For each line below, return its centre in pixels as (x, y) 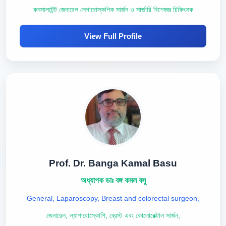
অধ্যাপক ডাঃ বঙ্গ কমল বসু (113, 180)
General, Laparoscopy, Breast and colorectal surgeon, (113, 198)
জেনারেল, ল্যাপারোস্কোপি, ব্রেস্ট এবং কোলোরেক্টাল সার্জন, (113, 216)
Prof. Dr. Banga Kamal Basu (113, 163)
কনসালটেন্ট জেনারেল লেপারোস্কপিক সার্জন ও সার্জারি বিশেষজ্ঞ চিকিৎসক (113, 10)
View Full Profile (113, 36)
